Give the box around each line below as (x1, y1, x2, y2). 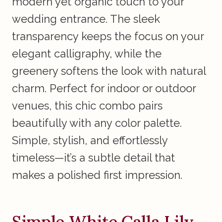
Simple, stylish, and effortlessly (12, 134, 167, 147)
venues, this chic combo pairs (12, 99, 163, 112)
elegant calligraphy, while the (12, 47, 162, 60)
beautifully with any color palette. (12, 116, 182, 130)
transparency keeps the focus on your (12, 30, 204, 43)
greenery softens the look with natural (12, 64, 206, 78)
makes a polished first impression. (12, 168, 182, 182)
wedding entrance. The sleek (12, 12, 160, 26)
